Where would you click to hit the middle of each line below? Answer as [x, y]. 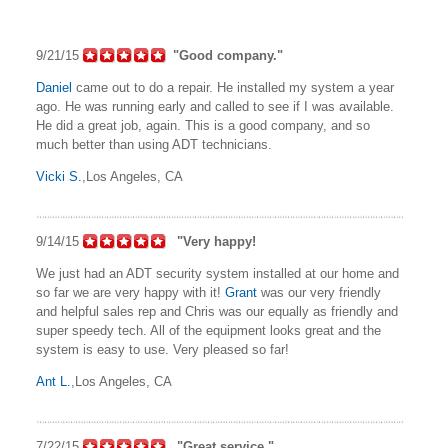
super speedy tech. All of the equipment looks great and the [208, 331]
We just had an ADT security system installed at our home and [217, 274]
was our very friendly [319, 293]
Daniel [54, 88]
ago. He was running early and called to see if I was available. [215, 107]
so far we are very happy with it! [130, 293]
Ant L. [53, 382]
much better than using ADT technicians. [154, 145]
